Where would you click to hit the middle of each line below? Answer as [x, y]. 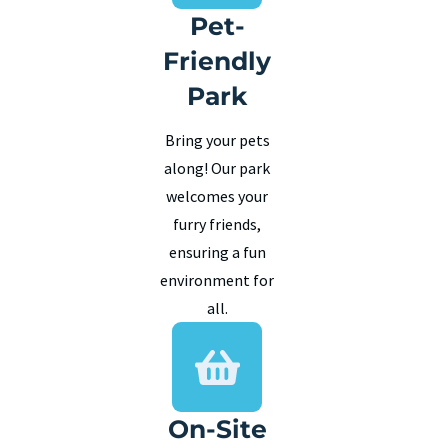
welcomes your [217, 196]
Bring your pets [217, 140]
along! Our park [217, 168]
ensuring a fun [217, 252]
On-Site [217, 429]
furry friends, [217, 224]
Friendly [217, 60]
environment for [217, 280]
